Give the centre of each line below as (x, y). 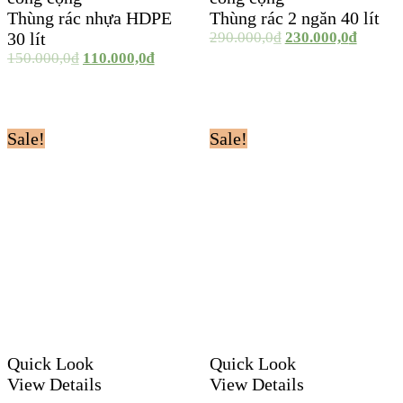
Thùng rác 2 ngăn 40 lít (294, 18)
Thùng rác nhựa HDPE (90, 18)
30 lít (27, 38)
